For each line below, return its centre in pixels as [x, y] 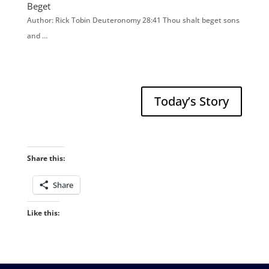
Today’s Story [192, 101]
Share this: [46, 159]
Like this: [43, 213]
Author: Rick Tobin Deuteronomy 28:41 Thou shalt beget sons [133, 20]
